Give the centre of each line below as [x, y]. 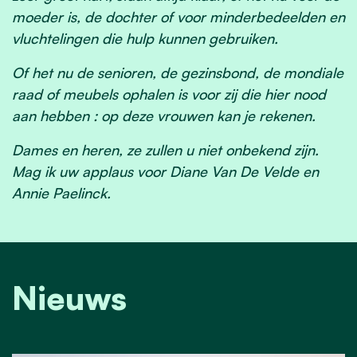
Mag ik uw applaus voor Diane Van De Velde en [165, 172]
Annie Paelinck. [61, 193]
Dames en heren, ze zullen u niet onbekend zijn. [165, 150]
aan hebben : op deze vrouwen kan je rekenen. [164, 116]
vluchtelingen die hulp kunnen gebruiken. [145, 39]
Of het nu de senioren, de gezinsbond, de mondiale [178, 73]
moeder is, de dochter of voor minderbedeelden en [178, 17]
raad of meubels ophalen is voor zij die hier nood [169, 94]
